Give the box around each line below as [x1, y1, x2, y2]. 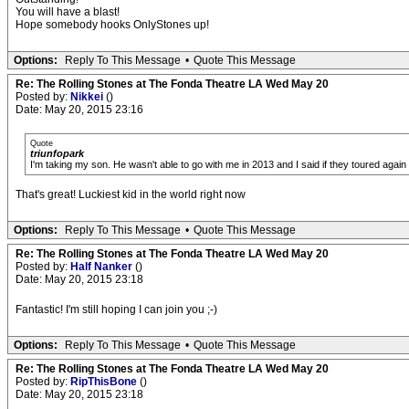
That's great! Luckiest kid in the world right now [16, 188, 246, 202]
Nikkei [70, 90, 106, 104]
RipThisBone [70, 375, 140, 389]
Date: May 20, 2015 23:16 [16, 103, 143, 117]
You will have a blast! [16, 5, 120, 19]
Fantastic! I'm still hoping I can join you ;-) [16, 303, 217, 317]
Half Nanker [70, 260, 135, 274]
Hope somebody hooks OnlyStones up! [16, 18, 209, 32]
